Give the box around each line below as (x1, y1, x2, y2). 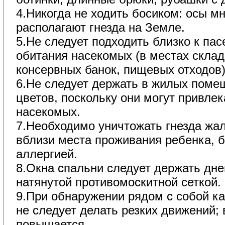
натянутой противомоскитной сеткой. (16, 175, 221, 189)
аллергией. (16, 147, 77, 161)
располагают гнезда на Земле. (16, 21, 185, 34)
